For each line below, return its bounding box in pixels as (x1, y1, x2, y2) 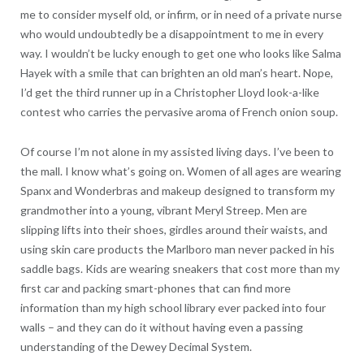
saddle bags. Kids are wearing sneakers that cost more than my (19, 261, 340, 275)
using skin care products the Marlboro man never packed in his (19, 241, 335, 256)
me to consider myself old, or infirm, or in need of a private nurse (19, 6, 342, 21)
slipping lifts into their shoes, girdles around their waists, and (19, 222, 327, 236)
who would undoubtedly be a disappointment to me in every (19, 26, 323, 41)
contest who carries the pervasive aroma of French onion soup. (19, 104, 338, 119)
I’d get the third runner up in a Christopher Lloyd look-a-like (19, 84, 319, 99)
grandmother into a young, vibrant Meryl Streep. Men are (19, 202, 307, 217)
